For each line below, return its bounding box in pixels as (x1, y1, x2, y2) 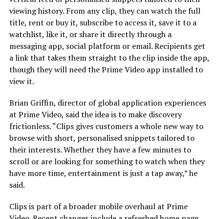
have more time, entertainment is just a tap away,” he (9, 168, 197, 179)
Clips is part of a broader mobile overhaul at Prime (9, 201, 188, 212)
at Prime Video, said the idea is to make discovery (9, 109, 182, 120)
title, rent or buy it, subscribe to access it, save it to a (9, 17, 197, 28)
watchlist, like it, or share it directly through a (9, 29, 172, 40)
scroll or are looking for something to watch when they (9, 156, 205, 167)
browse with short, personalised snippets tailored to (9, 132, 195, 144)
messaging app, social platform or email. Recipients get (9, 41, 205, 52)
